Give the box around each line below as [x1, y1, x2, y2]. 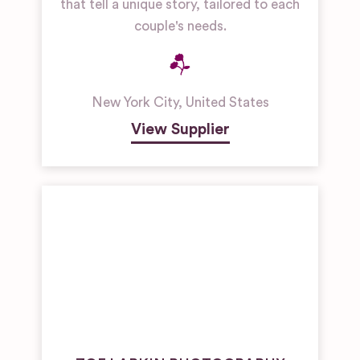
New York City [91, 96, 178, 110]
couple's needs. [133, 19, 227, 34]
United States [185, 96, 269, 110]
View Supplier [130, 121, 230, 138]
